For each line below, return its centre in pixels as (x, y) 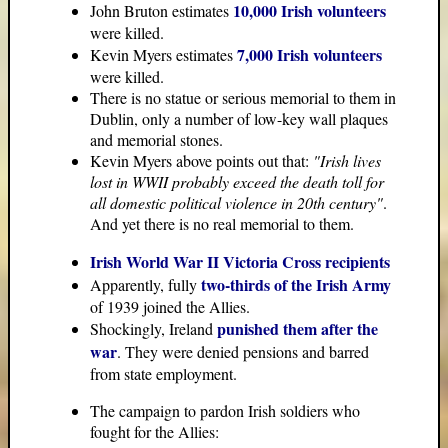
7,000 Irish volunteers (309, 55)
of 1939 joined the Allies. (170, 307)
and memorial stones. (156, 140)
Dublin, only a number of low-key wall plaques (239, 119)
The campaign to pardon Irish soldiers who (225, 411)
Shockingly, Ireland (153, 329)
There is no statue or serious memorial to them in (243, 98)
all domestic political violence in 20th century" (236, 203)
